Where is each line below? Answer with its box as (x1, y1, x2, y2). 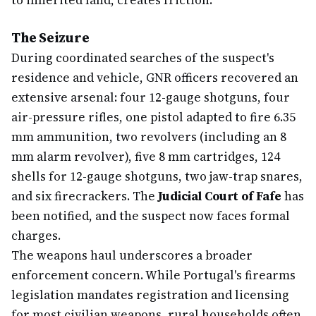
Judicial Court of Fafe (158, 188, 281, 205)
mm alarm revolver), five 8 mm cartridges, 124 (11, 148, 280, 165)
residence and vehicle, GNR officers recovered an (11, 69, 298, 86)
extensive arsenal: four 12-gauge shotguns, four (11, 89, 290, 106)
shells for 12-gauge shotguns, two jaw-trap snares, (11, 168, 303, 185)
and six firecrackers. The (11, 188, 158, 205)
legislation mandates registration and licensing (11, 286, 289, 303)
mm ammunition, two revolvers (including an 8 (11, 128, 286, 145)
